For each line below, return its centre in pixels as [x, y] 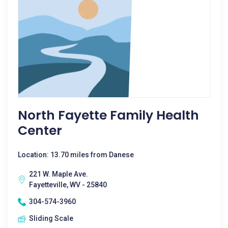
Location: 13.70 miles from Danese [76, 155]
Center [40, 131]
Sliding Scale [51, 218]
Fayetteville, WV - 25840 [68, 185]
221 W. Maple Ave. [59, 174]
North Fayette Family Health [108, 115]
